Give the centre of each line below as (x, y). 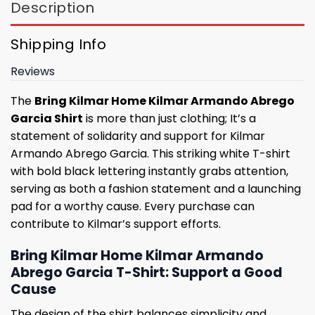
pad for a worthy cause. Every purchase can (133, 207)
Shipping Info (59, 45)
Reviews (33, 72)
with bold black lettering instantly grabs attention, (149, 172)
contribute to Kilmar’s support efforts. (116, 224)
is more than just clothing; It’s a (169, 119)
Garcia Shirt (47, 119)
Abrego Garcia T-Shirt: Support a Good (147, 273)
